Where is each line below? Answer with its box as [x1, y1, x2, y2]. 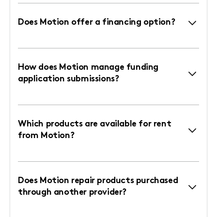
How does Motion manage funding [18, 62, 158, 72]
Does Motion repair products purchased [18, 176, 178, 186]
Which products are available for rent [18, 119, 171, 129]
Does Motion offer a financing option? [18, 17, 175, 27]
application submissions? [18, 74, 119, 84]
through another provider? [18, 187, 126, 197]
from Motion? [18, 131, 75, 140]
